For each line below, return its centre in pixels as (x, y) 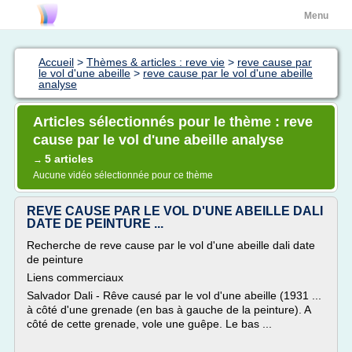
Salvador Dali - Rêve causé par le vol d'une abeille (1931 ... (174, 295)
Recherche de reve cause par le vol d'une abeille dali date (171, 245)
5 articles (69, 159)
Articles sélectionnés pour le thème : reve (173, 122)
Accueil (56, 62)
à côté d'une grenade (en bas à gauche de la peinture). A (169, 310)
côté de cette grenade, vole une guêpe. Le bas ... (149, 324)
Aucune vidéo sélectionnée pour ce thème (123, 175)
